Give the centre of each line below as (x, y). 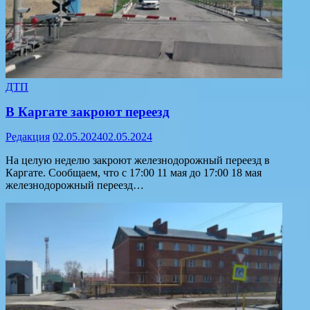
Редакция (28, 136)
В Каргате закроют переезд (88, 111)
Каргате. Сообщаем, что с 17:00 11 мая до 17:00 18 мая (134, 172)
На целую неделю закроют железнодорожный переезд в (138, 160)
